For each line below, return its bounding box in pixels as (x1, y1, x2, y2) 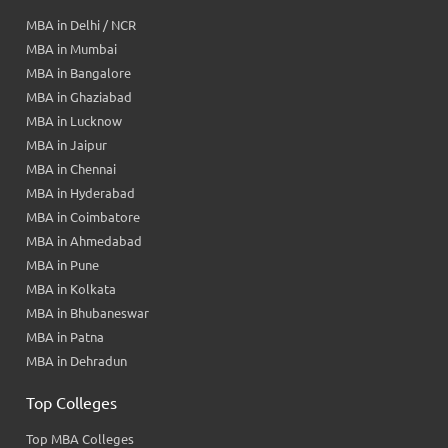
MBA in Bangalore (26, 65, 132, 80)
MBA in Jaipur (26, 137, 108, 152)
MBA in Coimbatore (26, 209, 141, 224)
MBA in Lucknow (26, 113, 123, 128)
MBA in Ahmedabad (26, 233, 143, 248)
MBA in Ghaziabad (26, 89, 133, 104)
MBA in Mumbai (26, 41, 118, 56)
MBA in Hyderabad (26, 185, 136, 200)
